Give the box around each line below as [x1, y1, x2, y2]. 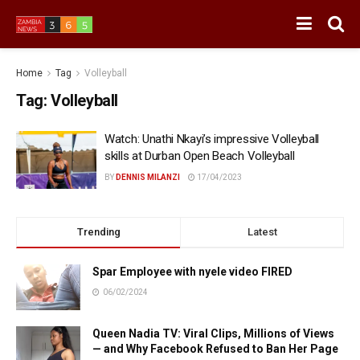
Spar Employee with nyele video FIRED [92, 264, 292, 278]
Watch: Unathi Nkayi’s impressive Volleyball [104, 132, 320, 146]
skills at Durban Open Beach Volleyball [104, 149, 295, 163]
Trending [76, 225, 121, 238]
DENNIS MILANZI [116, 173, 180, 182]
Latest [247, 225, 277, 238]
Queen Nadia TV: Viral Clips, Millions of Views [92, 326, 334, 340]
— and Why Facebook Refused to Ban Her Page [92, 342, 338, 355]
